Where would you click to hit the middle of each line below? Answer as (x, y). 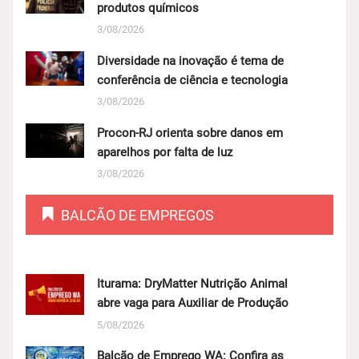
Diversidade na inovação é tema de (190, 61)
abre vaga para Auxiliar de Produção (192, 303)
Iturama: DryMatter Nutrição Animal (192, 284)
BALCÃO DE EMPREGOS (138, 215)
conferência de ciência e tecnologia (192, 80)
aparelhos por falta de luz (164, 152)
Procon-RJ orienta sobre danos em (190, 133)
